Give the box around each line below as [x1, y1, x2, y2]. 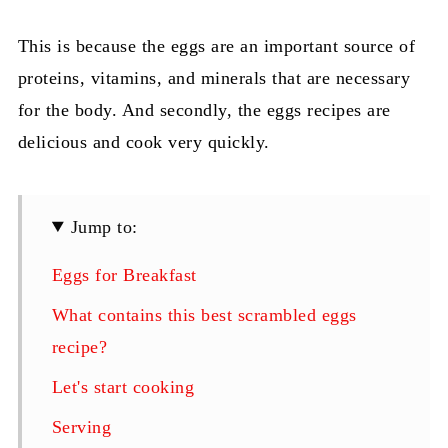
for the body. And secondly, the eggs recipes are [17, 99, 391, 120]
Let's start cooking [51, 376, 195, 397]
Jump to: [70, 216, 138, 237]
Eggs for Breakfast [51, 264, 197, 285]
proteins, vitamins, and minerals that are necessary [17, 67, 411, 88]
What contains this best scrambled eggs [51, 304, 357, 325]
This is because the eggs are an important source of [17, 35, 416, 56]
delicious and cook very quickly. [17, 131, 270, 152]
